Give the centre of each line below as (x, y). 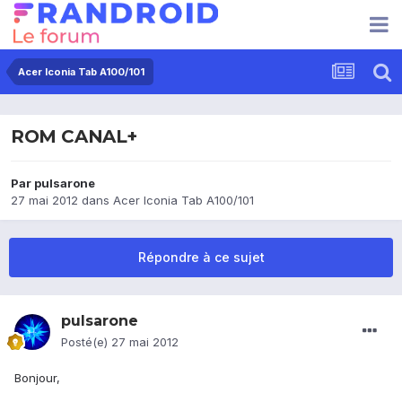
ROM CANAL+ (74, 137)
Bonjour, (37, 378)
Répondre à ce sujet (201, 258)
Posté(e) (86, 342)
